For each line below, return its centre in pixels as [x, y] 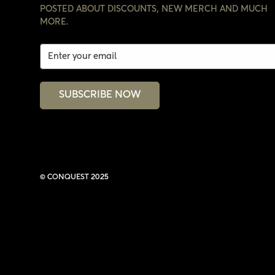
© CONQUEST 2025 [74, 177]
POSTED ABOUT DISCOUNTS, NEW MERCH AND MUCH [154, 9]
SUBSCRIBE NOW [100, 95]
